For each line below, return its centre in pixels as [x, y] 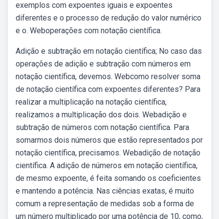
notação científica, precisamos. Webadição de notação [108, 153]
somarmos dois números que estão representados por [109, 140]
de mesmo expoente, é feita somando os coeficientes [108, 178]
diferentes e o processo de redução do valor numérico [109, 18]
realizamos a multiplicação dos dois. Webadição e [101, 115]
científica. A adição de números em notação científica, [107, 165]
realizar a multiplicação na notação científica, [91, 102]
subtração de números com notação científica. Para [102, 127]
